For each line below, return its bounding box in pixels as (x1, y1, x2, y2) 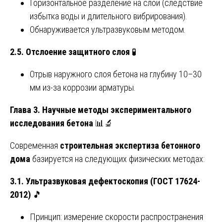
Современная (10, 140, 60, 151)
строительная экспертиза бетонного (60, 140, 200, 151)
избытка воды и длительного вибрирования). (30, 10, 187, 21)
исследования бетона (10, 117, 93, 128)
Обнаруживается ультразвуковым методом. (30, 24, 186, 35)
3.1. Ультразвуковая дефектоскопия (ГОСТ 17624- (10, 175, 200, 186)
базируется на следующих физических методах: (30, 153, 205, 164)
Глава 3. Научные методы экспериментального (10, 104, 191, 115)
